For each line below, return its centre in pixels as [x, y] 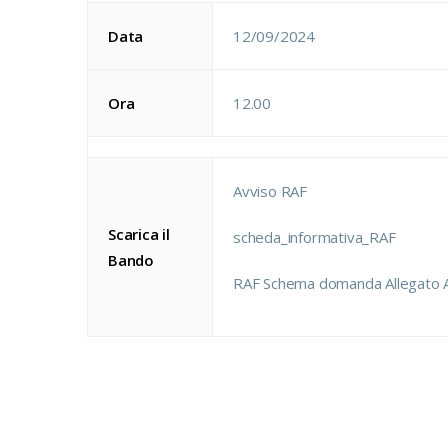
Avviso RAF [270, 191]
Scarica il [139, 234]
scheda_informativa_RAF [314, 237]
